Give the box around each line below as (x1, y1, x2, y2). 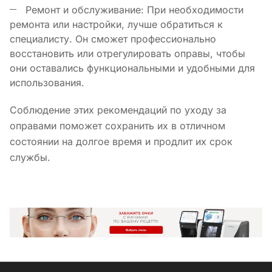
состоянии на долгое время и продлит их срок (10, 135, 233, 148)
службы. (10, 151, 50, 163)
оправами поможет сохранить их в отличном (10, 119, 225, 132)
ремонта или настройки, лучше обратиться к (10, 18, 223, 30)
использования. (10, 76, 84, 89)
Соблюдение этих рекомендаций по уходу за (10, 103, 226, 116)
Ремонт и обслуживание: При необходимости (22, 3, 243, 16)
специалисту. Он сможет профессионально (10, 32, 216, 45)
